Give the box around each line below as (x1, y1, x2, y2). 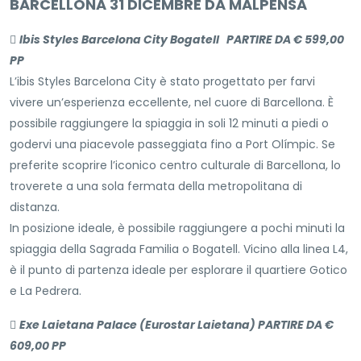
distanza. (10, 199, 60, 216)
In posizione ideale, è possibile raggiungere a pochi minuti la (10, 220, 345, 237)
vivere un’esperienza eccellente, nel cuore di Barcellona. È (10, 94, 334, 111)
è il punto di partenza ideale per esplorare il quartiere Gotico (10, 262, 347, 279)
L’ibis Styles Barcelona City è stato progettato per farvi (10, 73, 315, 90)
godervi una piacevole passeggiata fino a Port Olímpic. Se (10, 136, 335, 153)
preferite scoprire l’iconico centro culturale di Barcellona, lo (10, 157, 341, 174)
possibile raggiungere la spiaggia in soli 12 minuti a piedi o (10, 115, 329, 132)
